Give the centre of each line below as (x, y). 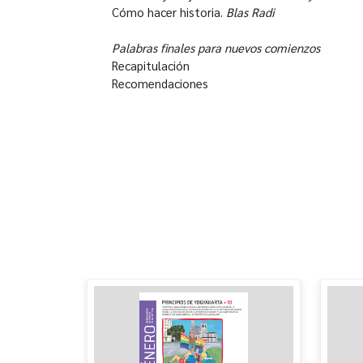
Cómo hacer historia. (169, 11)
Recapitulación (151, 65)
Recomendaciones (160, 83)
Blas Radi (250, 11)
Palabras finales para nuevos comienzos (216, 47)
